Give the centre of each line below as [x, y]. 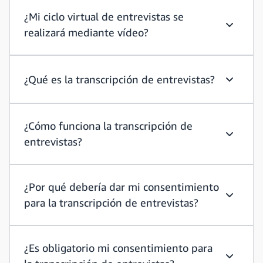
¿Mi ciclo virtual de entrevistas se [104, 16]
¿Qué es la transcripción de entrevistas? [119, 79]
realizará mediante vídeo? [86, 32]
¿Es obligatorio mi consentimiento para [118, 248]
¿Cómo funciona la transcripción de [108, 126]
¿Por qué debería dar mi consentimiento [122, 187]
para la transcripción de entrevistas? [111, 203]
